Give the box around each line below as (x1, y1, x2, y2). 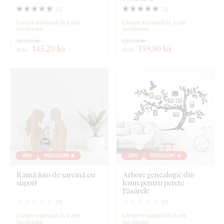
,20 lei (44, 42, 65, 54)
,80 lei (149, 42, 171, 54)
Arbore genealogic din (122, 169, 194, 180)
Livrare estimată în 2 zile (16, 212, 80, 219)
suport (16, 177, 37, 188)
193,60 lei (16, 37, 39, 44)
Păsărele (122, 185, 149, 196)
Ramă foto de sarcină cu (16, 169, 95, 180)
